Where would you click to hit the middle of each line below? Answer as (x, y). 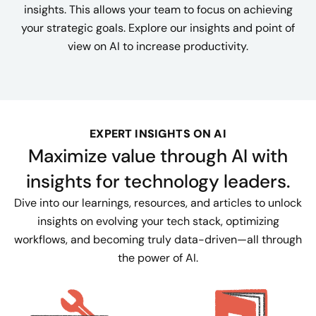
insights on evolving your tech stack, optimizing (158, 221)
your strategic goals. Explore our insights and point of (158, 28)
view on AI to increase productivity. (158, 46)
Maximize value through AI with (158, 156)
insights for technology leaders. (158, 181)
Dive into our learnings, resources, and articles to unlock (158, 203)
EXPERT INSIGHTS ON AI (158, 134)
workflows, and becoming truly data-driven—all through (158, 239)
